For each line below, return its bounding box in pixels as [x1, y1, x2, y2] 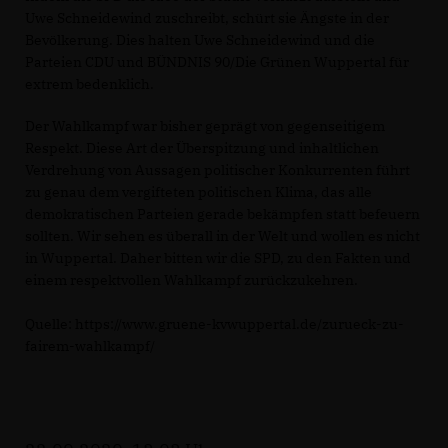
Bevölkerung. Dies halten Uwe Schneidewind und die [25, 31, 375, 50]
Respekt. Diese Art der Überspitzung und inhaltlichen [25, 139, 379, 158]
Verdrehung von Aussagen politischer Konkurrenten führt [25, 161, 410, 180]
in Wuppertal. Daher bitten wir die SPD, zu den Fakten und [25, 249, 411, 268]
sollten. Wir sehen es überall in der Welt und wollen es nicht [25, 227, 420, 246]
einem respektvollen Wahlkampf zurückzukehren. [25, 271, 358, 290]
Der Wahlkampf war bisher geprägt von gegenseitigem [25, 117, 385, 136]
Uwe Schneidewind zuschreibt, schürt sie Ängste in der [25, 9, 389, 28]
